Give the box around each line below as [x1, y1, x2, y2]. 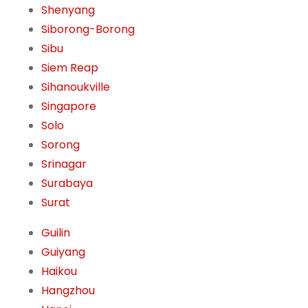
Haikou [41, 263, 77, 280]
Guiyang [41, 244, 85, 261]
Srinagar [41, 156, 87, 173]
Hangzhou [41, 283, 95, 299]
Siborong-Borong [41, 21, 135, 38]
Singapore [41, 98, 96, 115]
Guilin [41, 225, 70, 241]
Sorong [41, 137, 80, 153]
